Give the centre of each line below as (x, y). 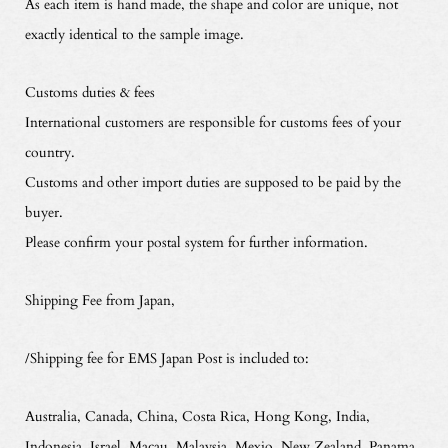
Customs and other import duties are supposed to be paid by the (212, 182)
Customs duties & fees (89, 92)
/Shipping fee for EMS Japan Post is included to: (166, 358)
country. (49, 152)
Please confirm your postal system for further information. (196, 242)
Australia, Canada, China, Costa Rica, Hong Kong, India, (197, 416)
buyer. (43, 212)
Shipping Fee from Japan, (99, 300)
